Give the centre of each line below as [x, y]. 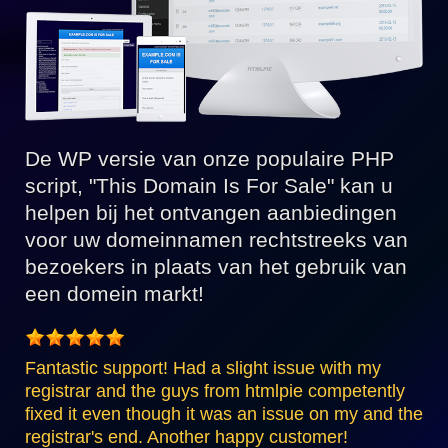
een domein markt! [114, 294]
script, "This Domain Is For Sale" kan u [209, 186]
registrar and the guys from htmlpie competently [215, 391]
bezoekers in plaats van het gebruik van [216, 267]
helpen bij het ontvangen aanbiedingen [211, 213]
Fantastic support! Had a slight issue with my [203, 368]
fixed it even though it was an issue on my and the [224, 414]
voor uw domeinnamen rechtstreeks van [216, 240]
